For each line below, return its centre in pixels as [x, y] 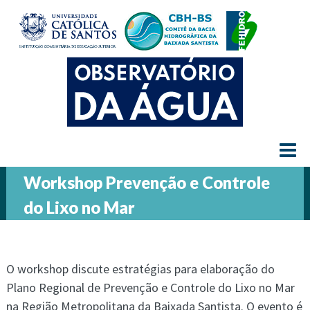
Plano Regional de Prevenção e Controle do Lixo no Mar [150, 288]
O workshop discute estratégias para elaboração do [140, 269]
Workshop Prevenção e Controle [146, 182]
